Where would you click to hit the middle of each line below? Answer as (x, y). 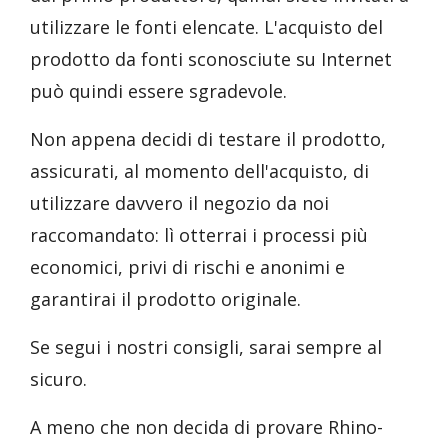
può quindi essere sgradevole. (158, 91)
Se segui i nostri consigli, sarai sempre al (206, 347)
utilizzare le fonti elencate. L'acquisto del (206, 27)
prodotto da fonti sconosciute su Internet (211, 59)
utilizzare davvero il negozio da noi (179, 203)
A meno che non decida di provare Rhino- (206, 427)
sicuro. (58, 379)
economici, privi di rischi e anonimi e (187, 267)
